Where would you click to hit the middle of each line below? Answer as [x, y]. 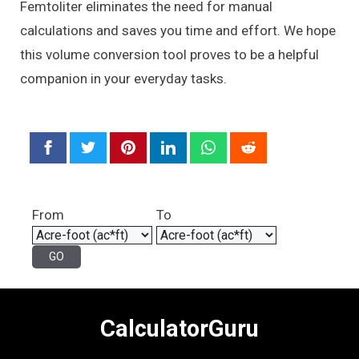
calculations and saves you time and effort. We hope [178, 31]
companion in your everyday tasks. [123, 79]
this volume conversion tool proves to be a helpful [169, 55]
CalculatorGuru [179, 329]
